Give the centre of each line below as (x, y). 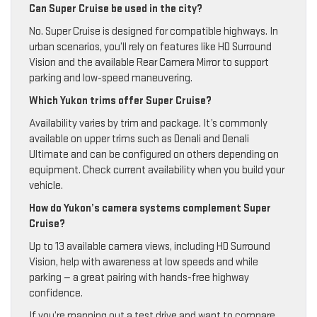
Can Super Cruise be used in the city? (116, 9)
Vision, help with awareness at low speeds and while (144, 263)
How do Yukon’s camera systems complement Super (150, 209)
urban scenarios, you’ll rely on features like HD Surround (150, 47)
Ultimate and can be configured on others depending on (154, 155)
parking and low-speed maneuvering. (111, 79)
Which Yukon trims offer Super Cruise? (120, 101)
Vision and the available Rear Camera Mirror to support (149, 63)
